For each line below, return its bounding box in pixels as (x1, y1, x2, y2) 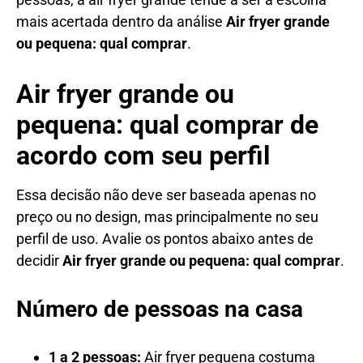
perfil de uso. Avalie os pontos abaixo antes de (16, 229, 314, 247)
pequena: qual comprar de (16, 109, 318, 140)
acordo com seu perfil (16, 139, 270, 171)
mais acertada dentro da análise (16, 12, 226, 30)
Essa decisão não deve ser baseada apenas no (16, 186, 316, 203)
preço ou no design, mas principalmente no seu (16, 207, 318, 225)
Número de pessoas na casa (16, 295, 303, 322)
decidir (16, 251, 62, 269)
